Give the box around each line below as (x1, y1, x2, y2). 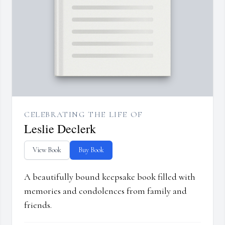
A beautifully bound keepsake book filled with (24, 171, 195, 183)
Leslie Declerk (24, 121, 96, 137)
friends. (24, 199, 52, 211)
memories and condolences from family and (24, 185, 187, 197)
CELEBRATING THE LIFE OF (24, 109, 143, 120)
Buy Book (78, 146, 104, 155)
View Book (33, 146, 61, 155)
